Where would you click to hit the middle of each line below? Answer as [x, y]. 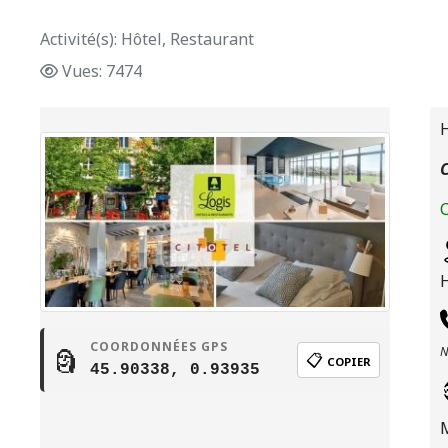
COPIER [349, 361]
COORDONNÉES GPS [159, 346]
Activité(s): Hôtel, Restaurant [147, 39]
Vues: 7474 [102, 71]
